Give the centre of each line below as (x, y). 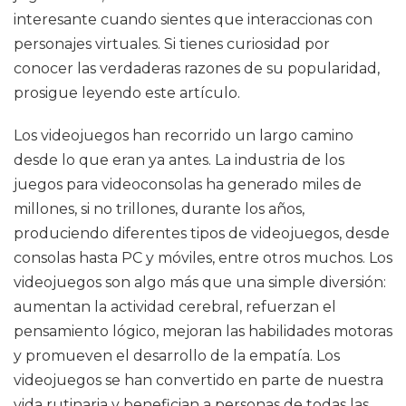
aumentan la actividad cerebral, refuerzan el (175, 307)
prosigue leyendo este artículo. (127, 93)
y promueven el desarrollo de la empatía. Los (177, 356)
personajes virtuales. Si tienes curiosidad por (172, 44)
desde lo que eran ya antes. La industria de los (179, 160)
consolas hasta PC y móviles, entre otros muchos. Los (203, 258)
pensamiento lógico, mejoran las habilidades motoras (203, 331)
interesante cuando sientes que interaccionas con (193, 19)
